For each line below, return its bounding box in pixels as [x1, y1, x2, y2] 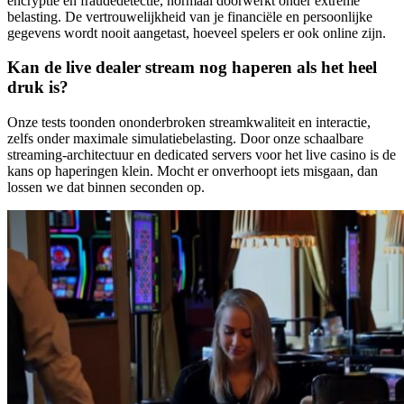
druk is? [7, 78, 69, 97]
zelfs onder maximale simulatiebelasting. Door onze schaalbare [7, 131, 363, 147]
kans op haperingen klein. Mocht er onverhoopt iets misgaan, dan [7, 163, 378, 179]
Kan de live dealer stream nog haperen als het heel [7, 58, 377, 78]
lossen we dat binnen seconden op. [7, 179, 205, 196]
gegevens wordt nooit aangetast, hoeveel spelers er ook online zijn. [7, 24, 386, 41]
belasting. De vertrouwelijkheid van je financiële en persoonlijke [7, 8, 372, 24]
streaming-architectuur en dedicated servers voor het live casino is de [7, 147, 396, 163]
